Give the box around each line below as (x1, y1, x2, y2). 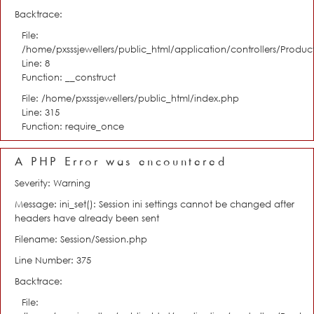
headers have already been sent (15, 212, 159, 224)
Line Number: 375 (15, 254, 91, 266)
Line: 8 (22, 57, 50, 69)
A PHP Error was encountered (15, 156, 227, 168)
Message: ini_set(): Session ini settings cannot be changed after (15, 198, 294, 210)
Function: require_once (22, 121, 124, 132)
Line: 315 (22, 107, 60, 118)
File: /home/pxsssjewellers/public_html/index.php (22, 93, 239, 104)
